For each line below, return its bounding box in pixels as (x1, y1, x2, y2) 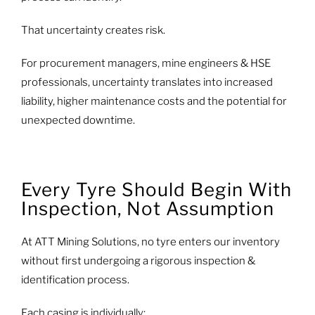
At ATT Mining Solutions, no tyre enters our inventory (20, 235, 280, 248)
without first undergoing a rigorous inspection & (20, 254, 255, 267)
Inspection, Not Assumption (20, 198, 274, 220)
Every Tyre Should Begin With (20, 179, 292, 201)
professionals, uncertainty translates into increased (20, 76, 273, 89)
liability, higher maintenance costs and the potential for (20, 95, 287, 108)
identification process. (20, 273, 129, 286)
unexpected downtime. (20, 114, 135, 127)
